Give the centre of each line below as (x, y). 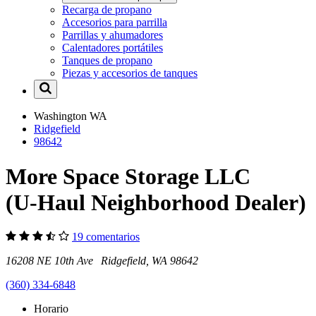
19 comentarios (106, 237)
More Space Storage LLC (128, 176)
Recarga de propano (107, 10)
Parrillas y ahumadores (113, 35)
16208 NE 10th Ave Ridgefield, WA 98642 (102, 261)
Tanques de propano (107, 61)
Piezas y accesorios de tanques (130, 73)
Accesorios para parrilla (115, 23)
